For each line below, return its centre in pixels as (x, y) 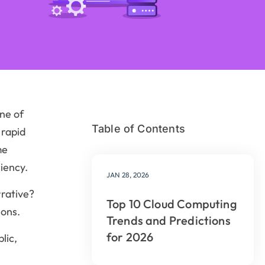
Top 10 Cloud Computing (172, 204)
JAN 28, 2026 (127, 175)
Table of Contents (138, 129)
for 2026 (130, 237)
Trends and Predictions (168, 221)
